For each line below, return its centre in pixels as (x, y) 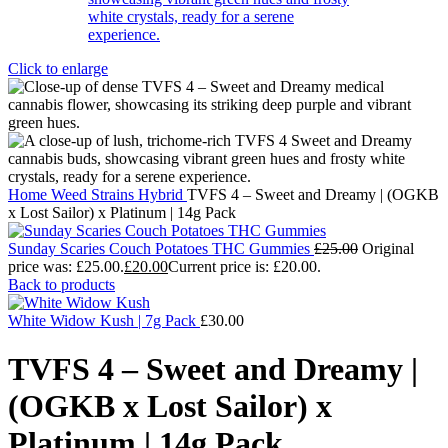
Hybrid (162, 194)
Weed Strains (94, 194)
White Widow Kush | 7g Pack (104, 320)
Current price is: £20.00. (244, 266)
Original (388, 248)
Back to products (61, 284)
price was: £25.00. (66, 266)
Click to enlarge (58, 68)
